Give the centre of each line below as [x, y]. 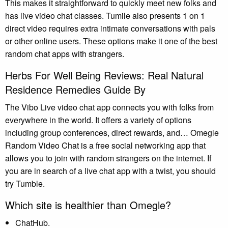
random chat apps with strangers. [65, 53]
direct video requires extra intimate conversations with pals [110, 28]
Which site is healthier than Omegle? [88, 205]
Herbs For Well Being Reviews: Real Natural [104, 75]
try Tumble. [25, 183]
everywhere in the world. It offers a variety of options [98, 120]
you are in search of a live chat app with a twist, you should [110, 170]
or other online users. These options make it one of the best [111, 41]
